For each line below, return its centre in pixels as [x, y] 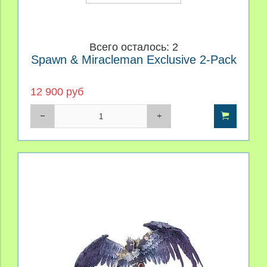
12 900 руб [57, 92]
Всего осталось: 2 [133, 47]
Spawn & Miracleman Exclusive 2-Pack [133, 60]
